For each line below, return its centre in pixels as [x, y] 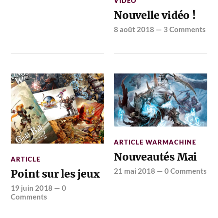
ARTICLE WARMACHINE [155, 142]
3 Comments [185, 29]
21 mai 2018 [135, 171]
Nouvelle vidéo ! [155, 16]
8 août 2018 [134, 29]
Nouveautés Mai [156, 157]
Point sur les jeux [55, 174]
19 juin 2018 [32, 188]
